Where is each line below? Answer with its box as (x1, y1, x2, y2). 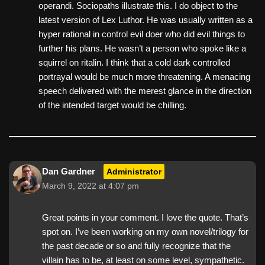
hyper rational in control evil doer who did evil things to (38, 28, 245, 39)
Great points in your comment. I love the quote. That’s (42, 212, 248, 222)
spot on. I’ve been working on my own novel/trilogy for (42, 226, 248, 237)
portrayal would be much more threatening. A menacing (38, 71, 250, 82)
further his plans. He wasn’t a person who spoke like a (38, 43, 246, 53)
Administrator (106, 166, 161, 176)
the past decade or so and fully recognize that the (42, 240, 231, 251)
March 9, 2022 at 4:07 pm (42, 181, 139, 190)
